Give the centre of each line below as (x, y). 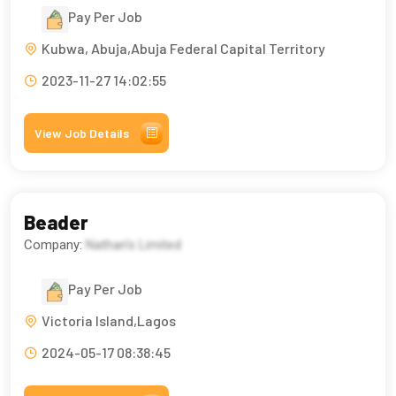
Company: (55, 245)
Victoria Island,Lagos (109, 321)
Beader (56, 222)
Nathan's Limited (133, 245)
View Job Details (82, 133)
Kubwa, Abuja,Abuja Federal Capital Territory (183, 49)
